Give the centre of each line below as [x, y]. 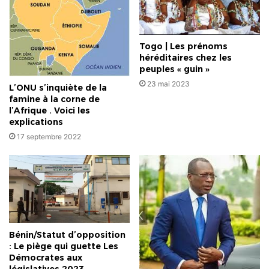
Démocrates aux [46, 257]
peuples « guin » [174, 69]
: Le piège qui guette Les [64, 246]
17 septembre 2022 [49, 137]
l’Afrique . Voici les [50, 111]
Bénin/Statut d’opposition [67, 234]
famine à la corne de [54, 99]
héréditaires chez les [186, 58]
